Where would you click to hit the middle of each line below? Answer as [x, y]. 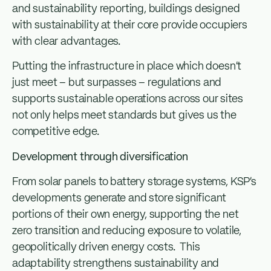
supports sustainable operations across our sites [128, 100]
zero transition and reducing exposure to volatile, [127, 231]
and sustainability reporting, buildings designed [126, 9]
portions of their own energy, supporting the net [126, 215]
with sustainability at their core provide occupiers [130, 25]
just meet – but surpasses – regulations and [117, 83]
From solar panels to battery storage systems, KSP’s [134, 182]
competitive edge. [56, 132]
